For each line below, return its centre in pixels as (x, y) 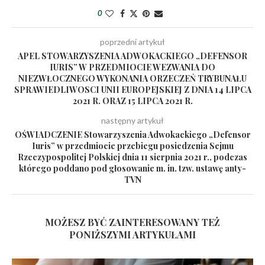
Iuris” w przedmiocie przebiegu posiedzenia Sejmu (132, 146)
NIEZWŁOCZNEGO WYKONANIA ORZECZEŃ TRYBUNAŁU (132, 78)
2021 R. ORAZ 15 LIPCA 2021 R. (132, 101)
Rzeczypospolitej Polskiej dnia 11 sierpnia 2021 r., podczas (132, 157)
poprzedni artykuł (132, 42)
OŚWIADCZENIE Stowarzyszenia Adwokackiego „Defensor (132, 135)
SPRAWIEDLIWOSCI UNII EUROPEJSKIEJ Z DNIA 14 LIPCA (132, 90)
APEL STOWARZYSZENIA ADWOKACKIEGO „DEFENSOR (132, 56)
